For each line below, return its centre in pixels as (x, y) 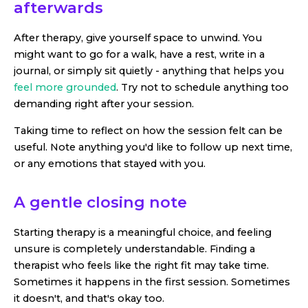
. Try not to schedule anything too (202, 88)
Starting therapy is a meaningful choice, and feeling (143, 233)
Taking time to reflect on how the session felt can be (148, 130)
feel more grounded (65, 88)
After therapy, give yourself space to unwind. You (138, 38)
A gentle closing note (100, 202)
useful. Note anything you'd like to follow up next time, (153, 147)
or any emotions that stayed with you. (110, 163)
